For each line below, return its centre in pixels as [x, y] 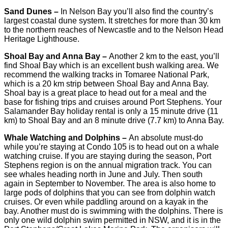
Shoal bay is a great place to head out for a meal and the [105, 93]
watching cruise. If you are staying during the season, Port [108, 156]
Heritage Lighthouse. [42, 39]
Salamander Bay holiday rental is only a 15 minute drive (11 [111, 111]
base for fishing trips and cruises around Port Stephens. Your [113, 102]
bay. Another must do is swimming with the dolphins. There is [113, 211]
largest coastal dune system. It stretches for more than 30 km [112, 21]
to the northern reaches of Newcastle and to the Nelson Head [114, 30]
